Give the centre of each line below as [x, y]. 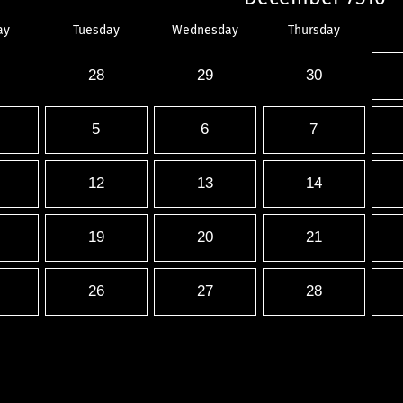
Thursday [313, 31]
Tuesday [96, 31]
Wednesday [205, 31]
